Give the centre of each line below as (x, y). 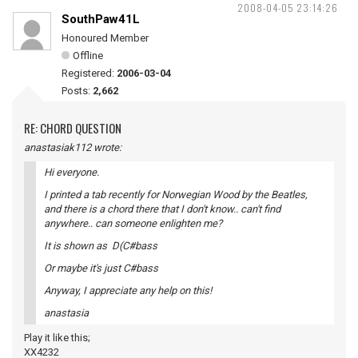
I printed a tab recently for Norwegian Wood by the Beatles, (176, 195)
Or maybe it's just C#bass (101, 268)
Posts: (77, 91)
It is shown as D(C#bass (101, 246)
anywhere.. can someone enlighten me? (133, 223)
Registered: (89, 73)
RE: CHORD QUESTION (73, 128)
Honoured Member (105, 38)
